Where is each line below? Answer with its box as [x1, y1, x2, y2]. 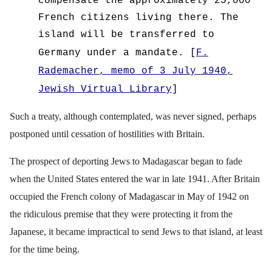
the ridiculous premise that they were [10, 209, 152, 220]
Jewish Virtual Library [38, 84, 172, 95]
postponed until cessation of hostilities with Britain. [10, 129, 205, 140]
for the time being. [10, 244, 80, 255]
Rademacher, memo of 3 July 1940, [38, 66, 233, 77]
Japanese [10, 226, 44, 237]
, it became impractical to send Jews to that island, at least [44, 226, 262, 237]
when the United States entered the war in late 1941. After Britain [10, 174, 260, 185]
